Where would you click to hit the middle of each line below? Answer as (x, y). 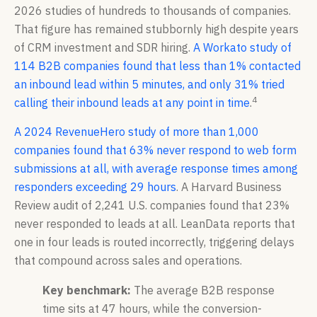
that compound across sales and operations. (128, 260)
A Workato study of (242, 48)
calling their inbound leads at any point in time (132, 103)
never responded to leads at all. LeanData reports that (155, 223)
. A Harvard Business (229, 186)
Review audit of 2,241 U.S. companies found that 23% (152, 205)
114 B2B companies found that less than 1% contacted (157, 66)
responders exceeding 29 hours (95, 186)
